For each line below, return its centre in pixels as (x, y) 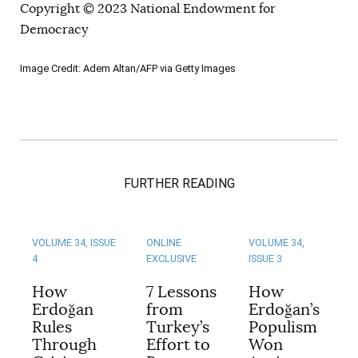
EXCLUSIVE (171, 258)
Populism (283, 327)
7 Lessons (181, 292)
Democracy (54, 30)
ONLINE (164, 242)
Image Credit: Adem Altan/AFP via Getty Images (128, 69)
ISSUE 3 (265, 258)
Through (64, 344)
